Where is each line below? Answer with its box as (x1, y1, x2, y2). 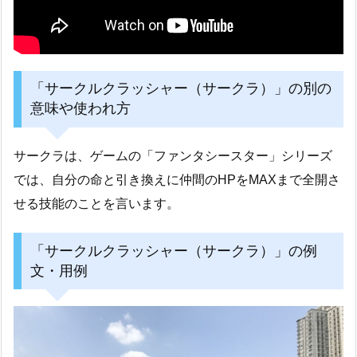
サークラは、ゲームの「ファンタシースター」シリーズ (14, 149, 332, 163)
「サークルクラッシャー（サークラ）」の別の (29, 80, 331, 97)
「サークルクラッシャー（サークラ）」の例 (29, 242, 317, 259)
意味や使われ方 (29, 100, 131, 117)
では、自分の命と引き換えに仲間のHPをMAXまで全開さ (14, 173, 340, 187)
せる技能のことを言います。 (14, 197, 179, 211)
